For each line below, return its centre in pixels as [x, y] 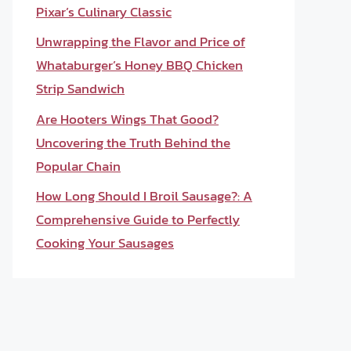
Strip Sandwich [80, 89]
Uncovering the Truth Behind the [133, 142]
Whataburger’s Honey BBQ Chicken [139, 65]
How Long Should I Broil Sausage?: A [144, 196]
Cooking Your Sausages [105, 243]
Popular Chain [78, 166]
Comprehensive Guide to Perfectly [138, 219]
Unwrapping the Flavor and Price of [141, 42]
